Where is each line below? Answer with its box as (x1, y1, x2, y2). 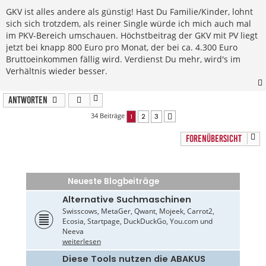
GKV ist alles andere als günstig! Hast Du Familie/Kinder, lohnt (6, 5, 253, 17)
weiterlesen (62, 236, 101, 246)
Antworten (8, 94, 47, 106)
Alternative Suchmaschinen (62, 193, 191, 205)
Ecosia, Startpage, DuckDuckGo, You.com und (62, 216, 213, 226)
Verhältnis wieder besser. (6, 65, 107, 77)
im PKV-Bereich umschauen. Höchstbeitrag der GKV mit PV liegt (6, 29, 258, 41)
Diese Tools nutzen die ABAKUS (62, 252, 205, 265)
